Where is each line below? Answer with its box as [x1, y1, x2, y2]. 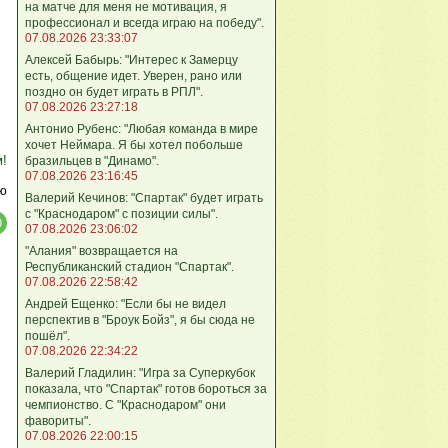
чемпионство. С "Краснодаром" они [25, 397, 226, 412]
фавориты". [25, 413, 91, 428]
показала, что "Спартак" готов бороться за [25, 381, 267, 396]
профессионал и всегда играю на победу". [25, 15, 264, 30]
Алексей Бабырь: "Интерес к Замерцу [25, 52, 238, 67]
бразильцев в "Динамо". [25, 153, 159, 168]
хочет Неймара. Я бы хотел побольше [25, 137, 243, 152]
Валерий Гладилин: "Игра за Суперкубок [25, 365, 255, 380]
